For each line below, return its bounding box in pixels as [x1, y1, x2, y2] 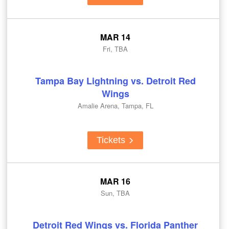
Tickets [97, 135, 128, 146]
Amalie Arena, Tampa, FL [77, 100, 153, 110]
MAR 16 [100, 175, 130, 187]
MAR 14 [100, 31, 130, 43]
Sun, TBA [101, 188, 130, 198]
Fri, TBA [103, 43, 128, 54]
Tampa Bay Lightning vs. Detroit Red [35, 74, 196, 87]
